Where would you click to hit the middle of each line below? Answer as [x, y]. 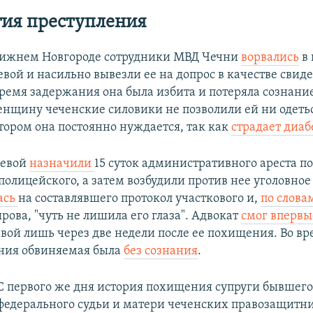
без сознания [161, 251]
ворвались [270, 57]
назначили [62, 163]
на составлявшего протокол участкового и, [140, 198]
